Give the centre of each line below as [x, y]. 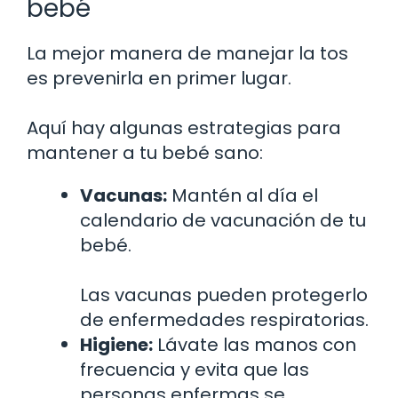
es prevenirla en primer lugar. [159, 79]
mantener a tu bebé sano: [145, 153]
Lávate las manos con [255, 345]
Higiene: [116, 345]
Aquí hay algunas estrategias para [184, 128]
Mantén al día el [243, 196]
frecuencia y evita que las [195, 370]
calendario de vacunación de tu [223, 221]
